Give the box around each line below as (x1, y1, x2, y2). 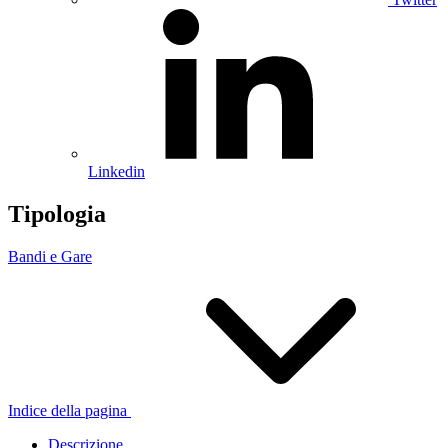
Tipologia (8, 200, 106, 227)
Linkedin (88, 162, 145, 180)
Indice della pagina (8, 401, 127, 419)
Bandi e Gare (8, 247, 92, 265)
